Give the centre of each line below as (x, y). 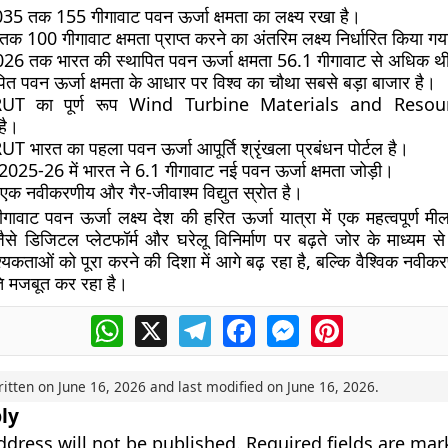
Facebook (291, 323)
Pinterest (377, 323)
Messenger (341, 323)
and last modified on (216, 386)
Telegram (246, 323)
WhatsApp (161, 323)
